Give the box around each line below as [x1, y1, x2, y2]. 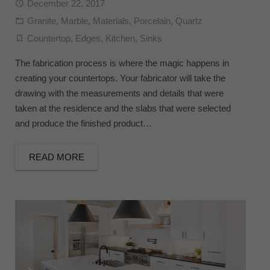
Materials [93, 16, 129, 27]
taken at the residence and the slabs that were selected [15, 103, 231, 114]
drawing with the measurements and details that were [15, 88, 224, 99]
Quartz [175, 16, 202, 27]
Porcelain [134, 16, 171, 27]
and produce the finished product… [15, 118, 152, 129]
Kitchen [105, 33, 135, 44]
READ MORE [28, 151, 84, 162]
